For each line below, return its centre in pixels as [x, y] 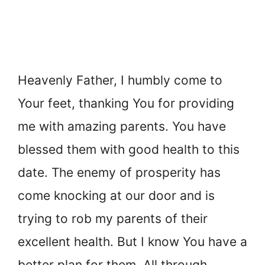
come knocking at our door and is [116, 196]
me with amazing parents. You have [122, 127]
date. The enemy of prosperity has [119, 173]
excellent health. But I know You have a [132, 242]
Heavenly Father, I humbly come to [120, 80]
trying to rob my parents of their [113, 219]
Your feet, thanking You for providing [126, 104]
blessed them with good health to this [129, 150]
